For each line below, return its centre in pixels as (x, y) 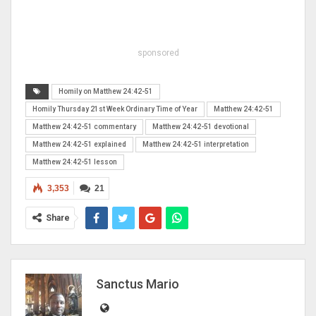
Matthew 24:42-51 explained (79, 144)
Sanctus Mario (138, 284)
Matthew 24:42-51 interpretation (196, 144)
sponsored (158, 53)
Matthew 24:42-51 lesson (75, 162)
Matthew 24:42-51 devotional (201, 126)
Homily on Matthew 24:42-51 (106, 91)
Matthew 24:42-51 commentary (84, 126)
